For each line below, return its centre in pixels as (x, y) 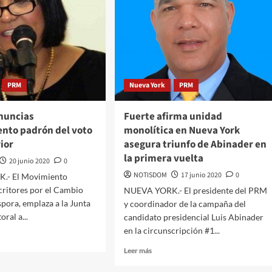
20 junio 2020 (30, 161)
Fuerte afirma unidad (173, 117)
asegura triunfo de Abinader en (195, 145)
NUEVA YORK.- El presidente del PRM (195, 191)
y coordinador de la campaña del (185, 204)
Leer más (138, 251)
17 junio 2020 (201, 175)
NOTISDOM (150, 175)
